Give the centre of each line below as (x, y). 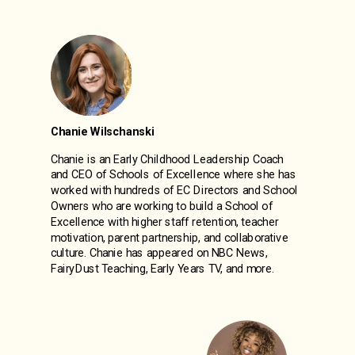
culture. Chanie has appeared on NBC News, (159, 253)
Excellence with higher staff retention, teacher (165, 222)
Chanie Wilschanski (103, 132)
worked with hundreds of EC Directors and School (174, 190)
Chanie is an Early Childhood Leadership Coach (167, 159)
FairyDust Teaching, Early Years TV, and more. (162, 269)
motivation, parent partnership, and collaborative (170, 238)
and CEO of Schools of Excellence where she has (174, 174)
